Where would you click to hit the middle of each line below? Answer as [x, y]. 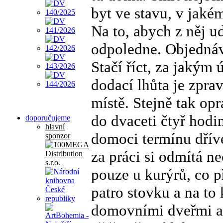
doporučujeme [48, 117]
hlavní [55, 126]
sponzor [58, 135]
